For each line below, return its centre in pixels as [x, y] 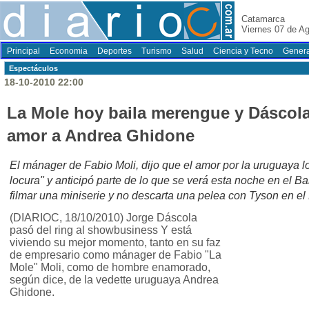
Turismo [157, 51]
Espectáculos [33, 68]
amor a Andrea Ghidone [101, 136]
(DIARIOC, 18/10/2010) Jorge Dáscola [103, 218]
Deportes [114, 51]
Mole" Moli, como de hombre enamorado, [110, 268]
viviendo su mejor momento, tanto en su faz [115, 243]
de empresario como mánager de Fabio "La [116, 255]
